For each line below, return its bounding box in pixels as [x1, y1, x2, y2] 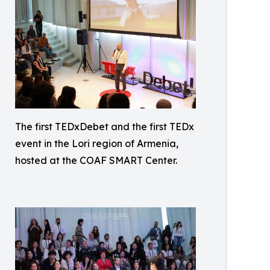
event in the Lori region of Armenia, [15, 137, 178, 149]
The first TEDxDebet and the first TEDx [15, 121, 194, 133]
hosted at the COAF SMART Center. [15, 154, 177, 166]
